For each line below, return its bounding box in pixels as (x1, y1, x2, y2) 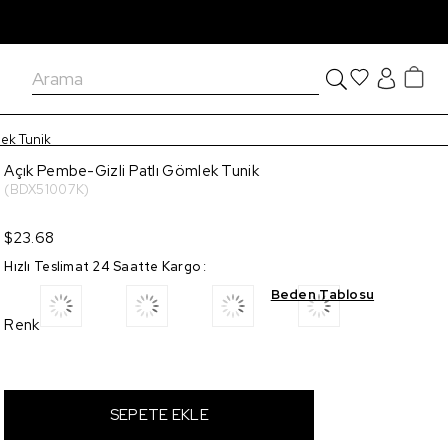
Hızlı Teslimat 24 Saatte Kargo (4, 258, 201, 275)
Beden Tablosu (270, 286, 375, 303)
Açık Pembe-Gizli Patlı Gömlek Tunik (4, 161, 259, 181)
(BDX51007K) (4, 181, 90, 198)
